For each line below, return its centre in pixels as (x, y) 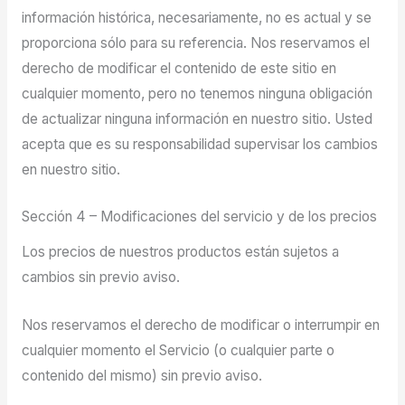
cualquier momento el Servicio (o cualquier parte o (178, 350)
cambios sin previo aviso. (100, 278)
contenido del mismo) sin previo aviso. (141, 375)
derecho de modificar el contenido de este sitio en (179, 68)
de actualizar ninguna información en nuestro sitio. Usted (197, 118)
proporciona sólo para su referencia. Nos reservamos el (195, 42)
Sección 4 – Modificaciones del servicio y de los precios (199, 217)
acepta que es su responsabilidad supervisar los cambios (199, 144)
